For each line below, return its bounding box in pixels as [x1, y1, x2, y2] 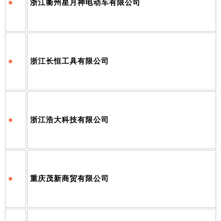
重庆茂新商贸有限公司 [30, 174, 109, 183]
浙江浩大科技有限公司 [30, 115, 109, 124]
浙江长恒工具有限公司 [30, 57, 109, 65]
